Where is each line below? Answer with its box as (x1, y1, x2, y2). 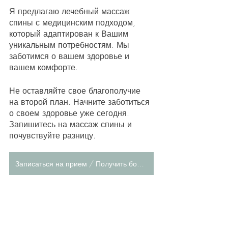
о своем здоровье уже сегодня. (9, 107, 132, 119)
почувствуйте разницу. (9, 129, 96, 141)
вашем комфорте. (9, 61, 78, 73)
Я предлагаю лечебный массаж (9, 5, 132, 17)
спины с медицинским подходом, (9, 16, 138, 28)
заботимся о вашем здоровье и (9, 50, 132, 62)
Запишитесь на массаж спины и (9, 118, 134, 130)
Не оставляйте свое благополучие (9, 84, 143, 96)
